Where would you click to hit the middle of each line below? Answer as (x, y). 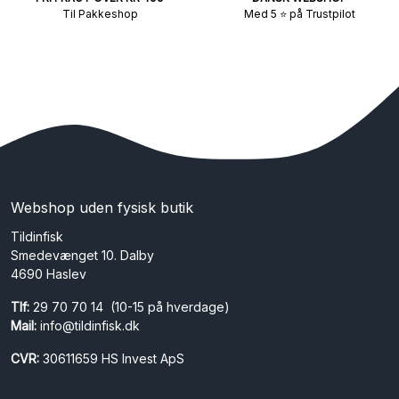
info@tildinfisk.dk (90, 325)
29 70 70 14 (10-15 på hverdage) (131, 306)
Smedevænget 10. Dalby (82, 255)
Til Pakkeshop (100, 13)
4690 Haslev (49, 273)
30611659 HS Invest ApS (114, 358)
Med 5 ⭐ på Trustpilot (299, 13)
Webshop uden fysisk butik (102, 207)
